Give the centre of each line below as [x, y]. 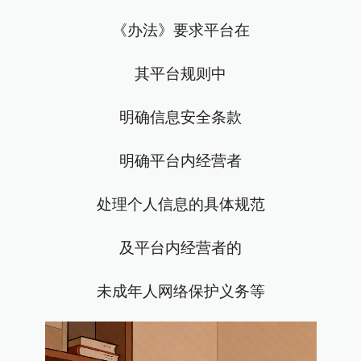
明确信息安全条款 [180, 117]
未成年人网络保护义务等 [180, 291]
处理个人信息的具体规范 [180, 204]
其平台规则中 [180, 74]
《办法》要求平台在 [180, 30]
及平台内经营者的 [180, 248]
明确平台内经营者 [180, 161]
